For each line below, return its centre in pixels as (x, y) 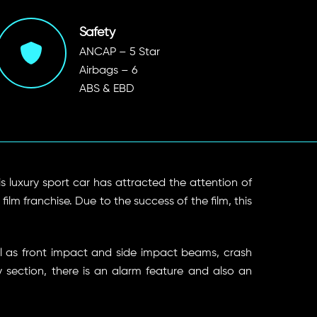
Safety (97, 32)
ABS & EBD (106, 90)
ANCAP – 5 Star (119, 53)
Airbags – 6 (108, 71)
